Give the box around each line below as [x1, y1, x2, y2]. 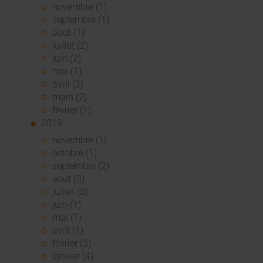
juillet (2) [52, 40, 89, 52]
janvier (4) [52, 250, 94, 262]
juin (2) [52, 53, 82, 65]
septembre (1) [52, 14, 110, 26]
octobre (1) [52, 147, 97, 159]
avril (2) [52, 79, 84, 90]
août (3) [52, 173, 85, 184]
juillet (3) [52, 186, 89, 197]
